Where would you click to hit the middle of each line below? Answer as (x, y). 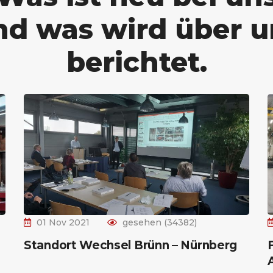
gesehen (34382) (160, 223)
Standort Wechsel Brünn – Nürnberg (131, 246)
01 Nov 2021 (63, 223)
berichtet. (136, 62)
